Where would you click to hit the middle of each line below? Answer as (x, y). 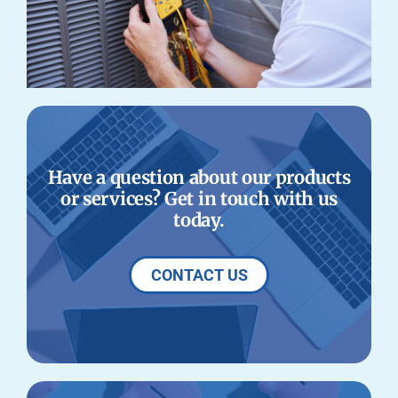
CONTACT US (199, 275)
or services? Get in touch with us (199, 199)
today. (199, 221)
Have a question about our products (199, 178)
